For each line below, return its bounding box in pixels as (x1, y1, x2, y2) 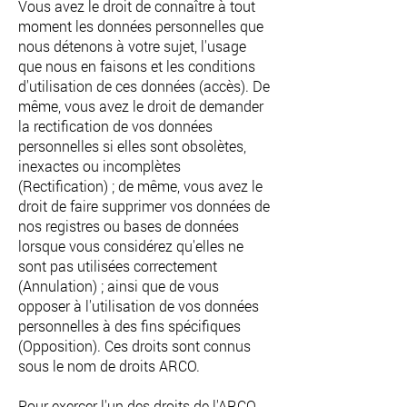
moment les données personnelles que (18, 16, 263, 35)
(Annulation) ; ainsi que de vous (18, 276, 219, 295)
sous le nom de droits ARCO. (18, 356, 200, 375)
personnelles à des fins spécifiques (18, 316, 241, 335)
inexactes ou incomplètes (18, 156, 181, 175)
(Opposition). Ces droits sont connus (18, 336, 251, 355)
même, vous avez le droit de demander (18, 96, 263, 115)
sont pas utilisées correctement (18, 256, 217, 275)
